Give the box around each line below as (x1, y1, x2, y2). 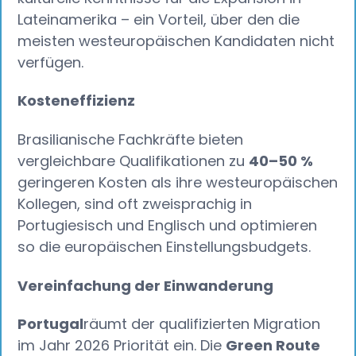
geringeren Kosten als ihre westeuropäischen (17, 172, 339, 192)
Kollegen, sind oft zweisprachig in (17, 193, 253, 214)
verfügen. (17, 52, 84, 72)
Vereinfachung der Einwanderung (17, 275, 274, 296)
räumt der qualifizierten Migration (83, 314, 321, 335)
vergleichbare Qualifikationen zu (17, 150, 250, 171)
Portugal (17, 314, 84, 335)
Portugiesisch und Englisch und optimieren (17, 215, 318, 235)
